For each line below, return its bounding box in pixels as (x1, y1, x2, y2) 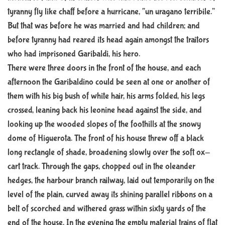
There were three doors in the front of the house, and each (8, 62, 201, 73)
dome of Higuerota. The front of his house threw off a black (8, 133, 204, 144)
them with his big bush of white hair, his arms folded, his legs (8, 90, 205, 101)
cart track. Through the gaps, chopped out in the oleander (8, 161, 195, 172)
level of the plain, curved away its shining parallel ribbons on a (8, 189, 212, 200)
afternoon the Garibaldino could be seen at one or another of (8, 76, 210, 87)
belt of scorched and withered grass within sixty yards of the (8, 203, 206, 214)
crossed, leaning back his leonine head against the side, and (8, 104, 202, 116)
